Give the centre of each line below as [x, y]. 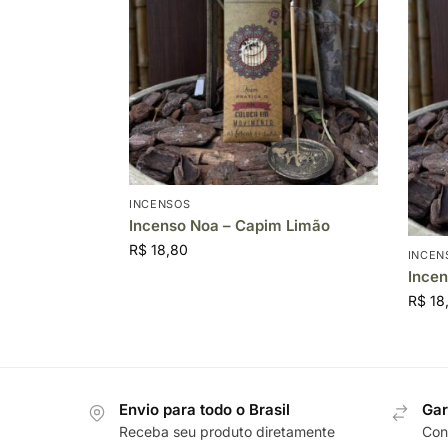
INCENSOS [159, 204]
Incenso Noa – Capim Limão [229, 226]
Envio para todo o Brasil [204, 410]
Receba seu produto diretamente [227, 432]
